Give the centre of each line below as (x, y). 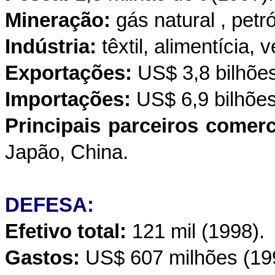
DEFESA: (49, 205)
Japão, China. (67, 152)
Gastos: (42, 258)
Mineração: (58, 20)
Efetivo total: (66, 231)
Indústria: (51, 47)
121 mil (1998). (196, 231)
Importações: (68, 99)
